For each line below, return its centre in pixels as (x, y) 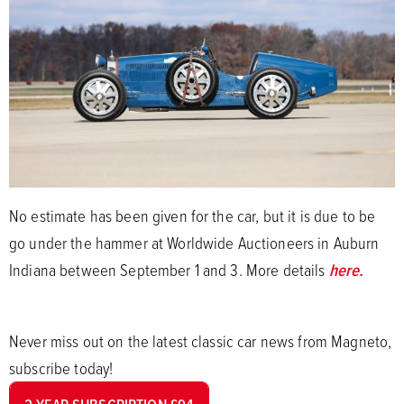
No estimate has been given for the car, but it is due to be (193, 216)
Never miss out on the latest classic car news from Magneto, (201, 341)
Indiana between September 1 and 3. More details (169, 270)
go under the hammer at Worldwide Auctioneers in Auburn (194, 243)
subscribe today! (61, 368)
